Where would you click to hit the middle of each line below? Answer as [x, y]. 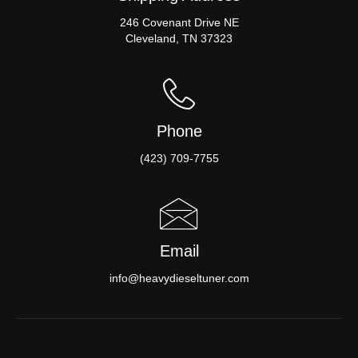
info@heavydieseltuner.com [179, 278]
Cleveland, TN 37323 [179, 39]
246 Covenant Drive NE [179, 23]
